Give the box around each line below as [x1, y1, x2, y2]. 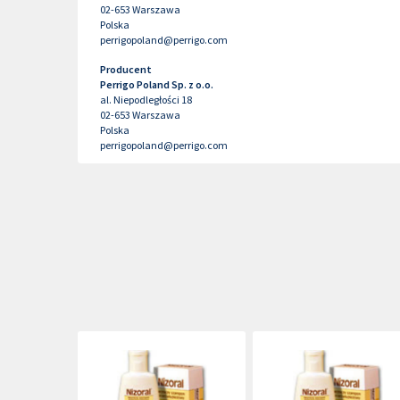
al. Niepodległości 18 [100, 93, 192, 106]
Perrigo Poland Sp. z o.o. [100, 78, 213, 91]
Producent [100, 62, 152, 76]
